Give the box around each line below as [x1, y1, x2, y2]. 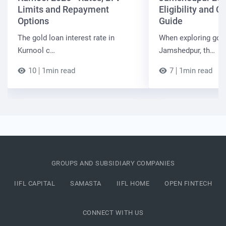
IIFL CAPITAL [14, 179, 55, 187]
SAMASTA [70, 179, 101, 187]
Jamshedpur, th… [159, 45, 215, 55]
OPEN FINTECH [164, 179, 212, 187]
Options [18, 15, 49, 26]
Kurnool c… [18, 45, 55, 55]
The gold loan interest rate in [18, 33, 115, 42]
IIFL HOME [116, 179, 149, 187]
